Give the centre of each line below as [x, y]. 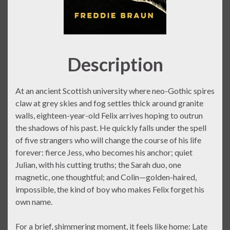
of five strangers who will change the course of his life [108, 140]
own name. [34, 201]
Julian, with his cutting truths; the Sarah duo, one [98, 164]
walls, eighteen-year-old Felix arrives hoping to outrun [109, 115]
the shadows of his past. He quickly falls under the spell [111, 127]
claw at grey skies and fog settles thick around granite [109, 103]
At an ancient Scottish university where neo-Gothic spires [115, 90]
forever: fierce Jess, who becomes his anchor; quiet [104, 152]
